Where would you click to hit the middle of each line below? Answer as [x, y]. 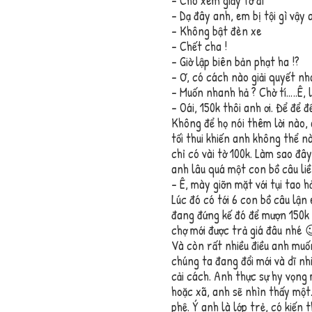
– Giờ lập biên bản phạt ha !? [235, 62]
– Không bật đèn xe [216, 31]
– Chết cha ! [199, 47]
